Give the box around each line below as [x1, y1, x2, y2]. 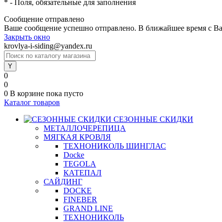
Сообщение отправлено [4, 15, 84, 23]
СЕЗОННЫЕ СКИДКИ [113, 115, 193, 123]
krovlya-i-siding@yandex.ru [4, 42, 92, 50]
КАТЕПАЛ [63, 168, 102, 177]
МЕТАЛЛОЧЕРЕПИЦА [44, 124, 126, 132]
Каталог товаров [4, 98, 60, 107]
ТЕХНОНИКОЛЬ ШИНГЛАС [63, 142, 166, 150]
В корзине [10, 89, 46, 98]
